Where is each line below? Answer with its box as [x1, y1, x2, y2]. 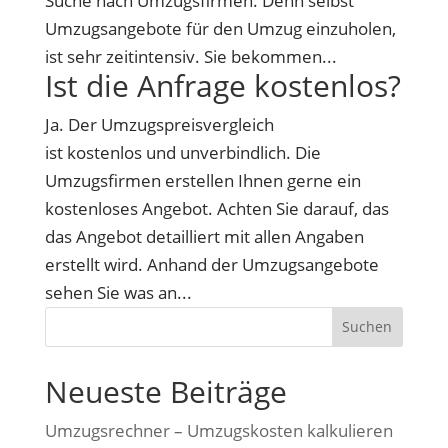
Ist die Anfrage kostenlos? [44, 64, 401, 106]
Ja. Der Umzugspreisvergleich [44, 112, 274, 136]
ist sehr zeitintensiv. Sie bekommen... [44, 44, 337, 68]
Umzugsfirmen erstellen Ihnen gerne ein [44, 168, 361, 192]
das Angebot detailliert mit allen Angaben [44, 224, 364, 248]
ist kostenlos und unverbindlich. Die [44, 140, 321, 164]
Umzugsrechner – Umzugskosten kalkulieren [44, 418, 393, 442]
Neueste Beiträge [44, 370, 287, 412]
